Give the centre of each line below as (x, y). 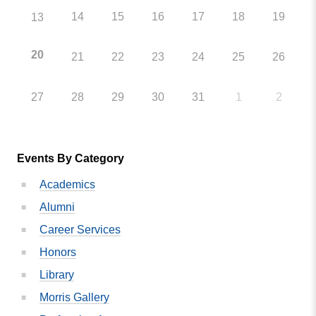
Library (57, 274)
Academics (67, 184)
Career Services (80, 229)
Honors (58, 252)
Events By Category (71, 158)
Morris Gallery (74, 297)
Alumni (57, 207)
